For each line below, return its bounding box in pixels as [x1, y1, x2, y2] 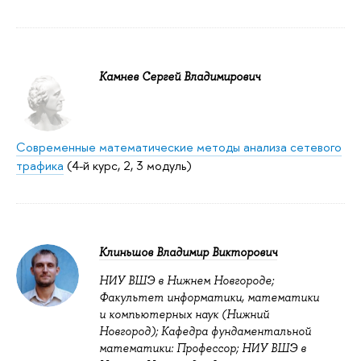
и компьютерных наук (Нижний [99, 306, 269, 322]
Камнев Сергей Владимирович [99, 68, 260, 84]
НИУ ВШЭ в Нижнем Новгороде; [99, 272, 274, 288]
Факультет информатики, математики [99, 289, 319, 305]
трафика [16, 156, 64, 174]
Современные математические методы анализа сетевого [16, 138, 342, 156]
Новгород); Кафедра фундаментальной [99, 323, 311, 338]
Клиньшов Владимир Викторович [99, 244, 277, 259]
